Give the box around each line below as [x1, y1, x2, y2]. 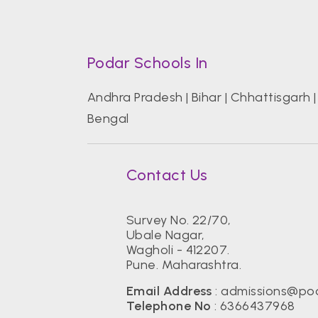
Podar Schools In [87, 53, 208, 73]
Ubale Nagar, [126, 226, 205, 243]
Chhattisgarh [230, 89, 311, 106]
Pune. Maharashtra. [126, 256, 242, 273]
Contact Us [126, 165, 208, 185]
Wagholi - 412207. [126, 241, 230, 258]
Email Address [126, 283, 212, 299]
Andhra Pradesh [87, 89, 183, 106]
